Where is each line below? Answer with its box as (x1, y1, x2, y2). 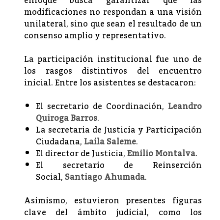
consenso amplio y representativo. (24, 27, 166, 44)
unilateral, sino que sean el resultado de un (24, 16, 202, 32)
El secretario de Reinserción (36, 157, 202, 173)
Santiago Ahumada (65, 169, 145, 185)
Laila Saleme (84, 134, 136, 150)
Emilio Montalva (127, 145, 195, 162)
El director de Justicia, (36, 145, 127, 162)
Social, (36, 169, 65, 185)
